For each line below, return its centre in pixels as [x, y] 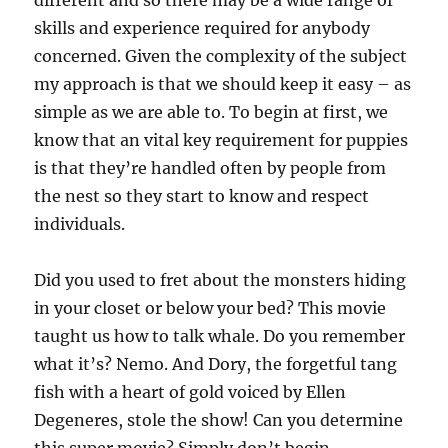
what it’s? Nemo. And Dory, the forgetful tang [216, 364]
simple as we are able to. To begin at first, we [211, 112]
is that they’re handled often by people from [210, 168]
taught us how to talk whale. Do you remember [220, 336]
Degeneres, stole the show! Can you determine [219, 420]
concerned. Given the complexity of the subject [221, 56]
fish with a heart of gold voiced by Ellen [190, 392]
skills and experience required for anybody [202, 28]
